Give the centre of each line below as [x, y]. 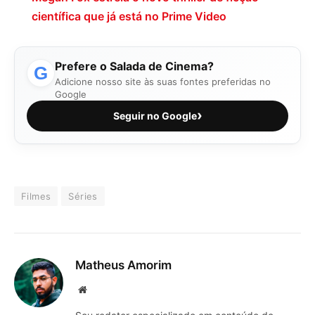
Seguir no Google [155, 116]
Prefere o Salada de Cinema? [134, 66]
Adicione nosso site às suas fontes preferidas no [163, 82]
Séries [83, 196]
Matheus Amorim [123, 265]
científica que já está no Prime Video [129, 17]
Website [102, 289]
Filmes [36, 196]
